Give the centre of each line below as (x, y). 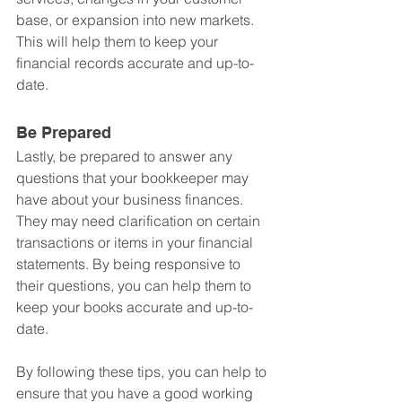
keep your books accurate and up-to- (135, 307)
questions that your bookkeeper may (134, 178)
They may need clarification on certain (140, 221)
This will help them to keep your (119, 42)
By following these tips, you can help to (143, 372)
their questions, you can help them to (135, 286)
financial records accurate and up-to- (135, 63)
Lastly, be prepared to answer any (126, 157)
